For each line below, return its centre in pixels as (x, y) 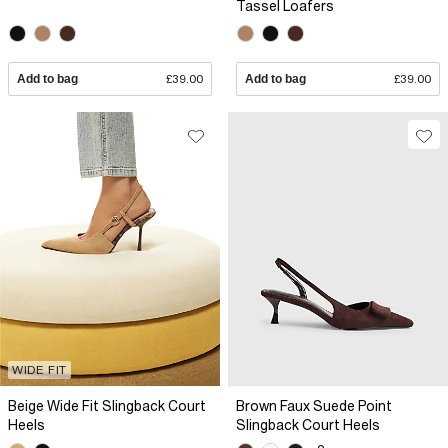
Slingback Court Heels (308, 424)
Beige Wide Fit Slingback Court (107, 405)
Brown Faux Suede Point (314, 405)
